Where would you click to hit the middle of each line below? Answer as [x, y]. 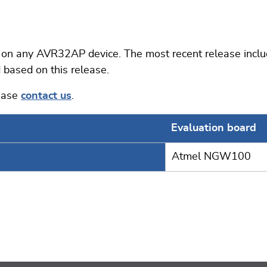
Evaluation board [214, 128]
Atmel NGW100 [211, 157]
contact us [46, 96]
